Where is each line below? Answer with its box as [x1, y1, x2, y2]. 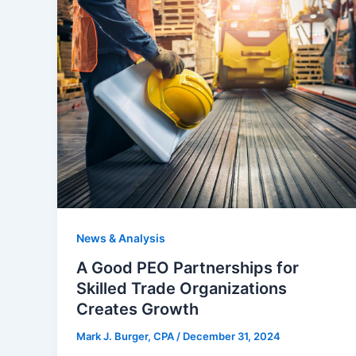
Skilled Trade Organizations [76, 279, 287, 299]
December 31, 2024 [183, 330, 281, 343]
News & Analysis [76, 230, 165, 245]
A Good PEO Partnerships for [76, 258, 299, 278]
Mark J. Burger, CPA [76, 330, 176, 343]
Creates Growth [76, 300, 199, 319]
